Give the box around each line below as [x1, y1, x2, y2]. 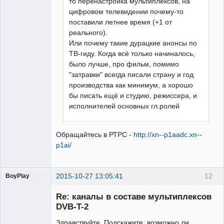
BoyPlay [5, 173, 29, 179]
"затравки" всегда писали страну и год [69, 70, 194, 78]
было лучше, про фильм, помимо [69, 59, 179, 68]
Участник [5, 181, 31, 188]
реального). [69, 28, 108, 36]
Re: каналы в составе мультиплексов [56, 191, 211, 202]
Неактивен [13, 192, 45, 200]
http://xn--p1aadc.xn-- [133, 130, 202, 139]
